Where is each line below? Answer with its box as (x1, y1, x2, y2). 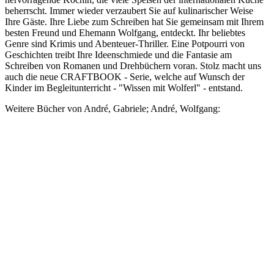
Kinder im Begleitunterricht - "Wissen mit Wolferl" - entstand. (5, 83, 243, 94)
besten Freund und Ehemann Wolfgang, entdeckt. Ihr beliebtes (5, 28, 245, 39)
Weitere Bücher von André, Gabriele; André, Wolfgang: (5, 103, 220, 114)
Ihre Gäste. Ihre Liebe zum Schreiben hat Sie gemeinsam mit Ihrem (5, 17, 264, 28)
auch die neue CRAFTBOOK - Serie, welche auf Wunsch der (5, 72, 245, 83)
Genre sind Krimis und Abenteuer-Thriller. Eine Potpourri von (5, 39, 245, 50)
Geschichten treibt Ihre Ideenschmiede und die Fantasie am (5, 50, 232, 61)
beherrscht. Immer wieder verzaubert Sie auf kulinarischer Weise (5, 6, 253, 17)
